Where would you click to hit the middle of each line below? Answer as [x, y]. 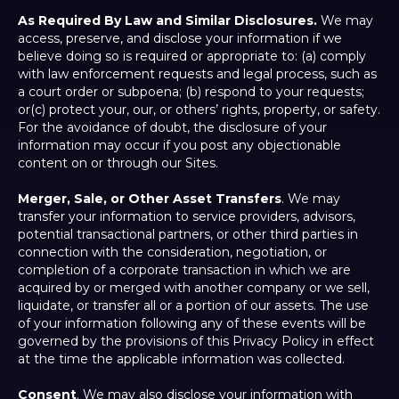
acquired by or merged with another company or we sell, [194, 288]
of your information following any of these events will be [192, 324]
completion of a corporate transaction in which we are [184, 270]
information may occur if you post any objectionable [179, 146]
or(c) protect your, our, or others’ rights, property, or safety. [199, 110]
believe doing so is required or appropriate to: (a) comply [192, 57]
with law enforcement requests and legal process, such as [197, 74]
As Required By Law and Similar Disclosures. [167, 21]
